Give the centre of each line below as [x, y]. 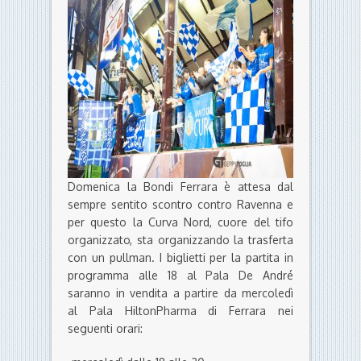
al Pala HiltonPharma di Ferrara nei [180, 311]
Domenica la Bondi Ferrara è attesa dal [180, 187]
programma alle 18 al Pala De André [180, 276]
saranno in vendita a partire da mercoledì [180, 293]
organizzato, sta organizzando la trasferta [180, 240]
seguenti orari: [105, 329]
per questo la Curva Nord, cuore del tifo [180, 222]
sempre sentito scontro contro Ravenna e [180, 205]
